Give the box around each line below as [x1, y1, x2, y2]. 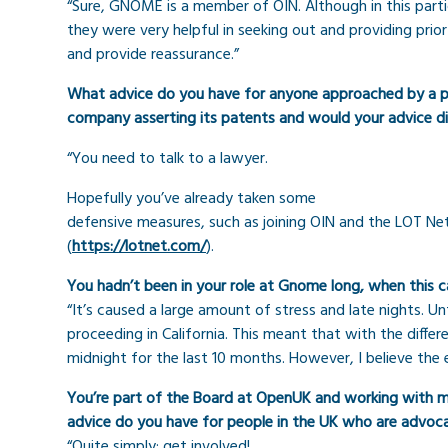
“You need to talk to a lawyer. [67, 146, 268, 173]
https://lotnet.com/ [72, 234, 206, 261]
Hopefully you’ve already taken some [67, 186, 316, 213]
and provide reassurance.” [67, 42, 239, 69]
